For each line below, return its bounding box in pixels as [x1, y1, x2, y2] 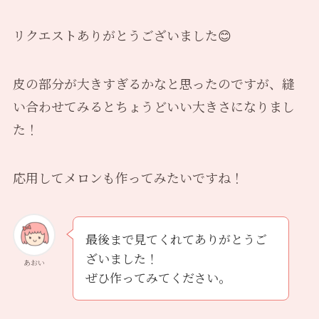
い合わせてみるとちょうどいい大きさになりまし [12, 96, 295, 115]
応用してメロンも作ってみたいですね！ [12, 167, 244, 187]
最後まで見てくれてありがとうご [85, 230, 267, 249]
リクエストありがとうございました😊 [12, 25, 231, 44]
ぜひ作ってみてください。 [85, 268, 231, 287]
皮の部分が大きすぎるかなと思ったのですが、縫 [12, 73, 295, 93]
